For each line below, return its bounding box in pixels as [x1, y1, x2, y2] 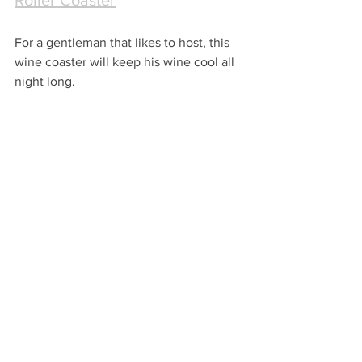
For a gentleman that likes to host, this [15, 36, 233, 50]
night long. [15, 74, 75, 89]
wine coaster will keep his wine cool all [15, 55, 238, 69]
